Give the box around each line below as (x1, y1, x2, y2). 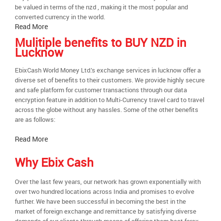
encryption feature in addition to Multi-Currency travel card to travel (15, 95, 204, 104)
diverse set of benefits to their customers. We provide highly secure (15, 75, 205, 84)
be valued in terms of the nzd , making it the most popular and (15, 2, 188, 11)
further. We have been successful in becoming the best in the (15, 197, 186, 206)
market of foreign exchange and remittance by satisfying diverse (15, 207, 196, 216)
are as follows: (15, 115, 55, 124)
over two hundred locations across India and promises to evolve (15, 187, 194, 196)
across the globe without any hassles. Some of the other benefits (15, 105, 198, 114)
